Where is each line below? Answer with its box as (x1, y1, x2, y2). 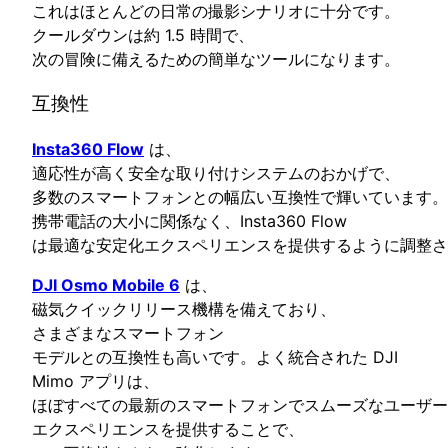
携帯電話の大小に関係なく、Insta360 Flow (32, 210, 347, 231)
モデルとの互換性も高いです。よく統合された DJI (32, 346, 398, 367)
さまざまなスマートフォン (32, 322, 224, 343)
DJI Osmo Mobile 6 (32, 274, 180, 295)
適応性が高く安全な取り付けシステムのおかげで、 (32, 162, 400, 183)
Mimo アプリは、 (32, 370, 159, 391)
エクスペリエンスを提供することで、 (32, 418, 304, 439)
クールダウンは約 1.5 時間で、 (32, 25, 254, 46)
